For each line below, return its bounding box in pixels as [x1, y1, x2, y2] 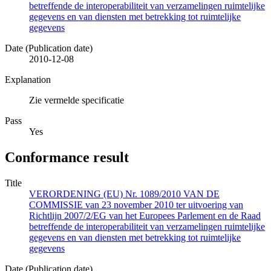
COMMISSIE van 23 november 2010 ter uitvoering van [29, 199, 243, 210]
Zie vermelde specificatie [29, 94, 124, 105]
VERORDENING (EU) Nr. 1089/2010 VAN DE [29, 188, 220, 199]
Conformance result [5, 149, 129, 165]
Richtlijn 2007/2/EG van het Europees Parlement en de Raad [29, 210, 261, 221]
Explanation [5, 74, 51, 85]
